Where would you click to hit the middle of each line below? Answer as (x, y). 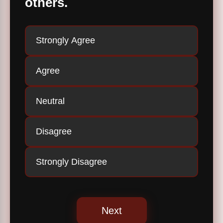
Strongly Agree (65, 41)
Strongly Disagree (71, 162)
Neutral (50, 101)
